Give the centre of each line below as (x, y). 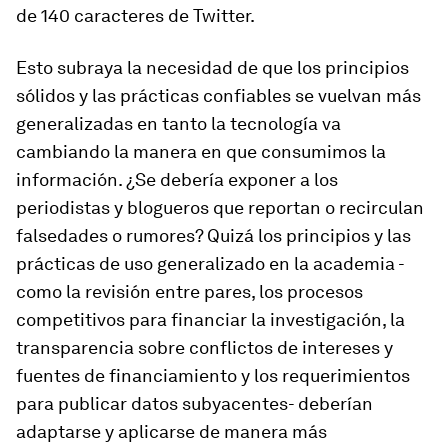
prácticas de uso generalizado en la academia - (210, 263)
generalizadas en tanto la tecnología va (178, 123)
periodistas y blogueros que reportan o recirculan (220, 207)
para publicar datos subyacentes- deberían (194, 403)
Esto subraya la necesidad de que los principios (212, 67)
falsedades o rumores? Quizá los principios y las (213, 235)
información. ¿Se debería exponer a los (177, 179)
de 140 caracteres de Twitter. (135, 15)
